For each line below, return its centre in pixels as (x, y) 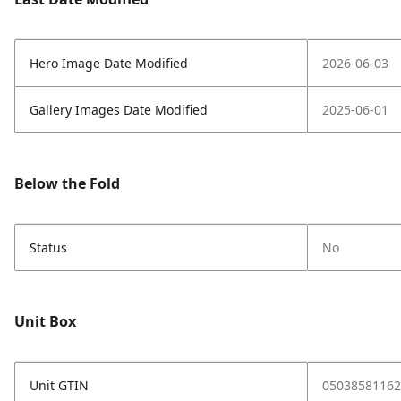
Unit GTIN (59, 385)
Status (48, 247)
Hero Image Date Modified (109, 63)
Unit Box (45, 321)
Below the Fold (67, 183)
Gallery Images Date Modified (119, 110)
